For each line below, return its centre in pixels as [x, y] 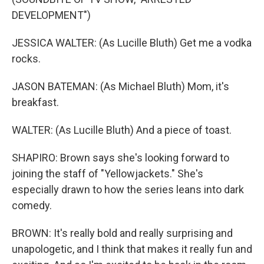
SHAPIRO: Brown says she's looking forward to [121, 158]
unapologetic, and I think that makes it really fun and [132, 249]
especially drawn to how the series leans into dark [128, 189]
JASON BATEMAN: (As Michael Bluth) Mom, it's [121, 86]
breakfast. [35, 102]
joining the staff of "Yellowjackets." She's [108, 174]
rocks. [26, 59]
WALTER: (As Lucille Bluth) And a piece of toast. [122, 130]
